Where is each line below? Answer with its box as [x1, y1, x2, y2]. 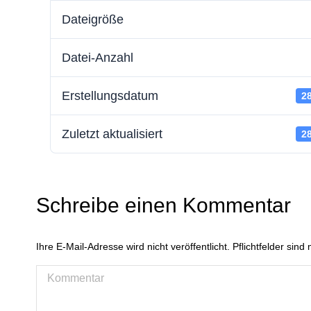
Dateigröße [62, 12, 124, 26]
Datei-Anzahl [62, 51, 133, 65]
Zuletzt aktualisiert [62, 127, 162, 141]
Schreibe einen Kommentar [36, 194, 291, 217]
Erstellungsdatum [62, 89, 158, 103]
